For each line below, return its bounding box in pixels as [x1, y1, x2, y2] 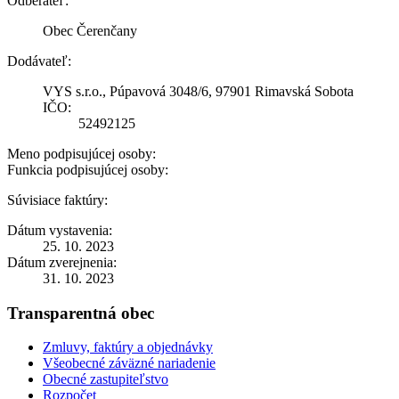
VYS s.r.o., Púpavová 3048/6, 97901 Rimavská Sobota [43, 83, 354, 99]
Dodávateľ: [7, 53, 71, 69]
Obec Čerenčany [43, 22, 137, 38]
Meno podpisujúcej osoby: [7, 145, 156, 161]
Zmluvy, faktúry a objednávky [43, 339, 213, 355]
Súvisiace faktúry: [7, 191, 108, 208]
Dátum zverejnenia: [7, 254, 117, 270]
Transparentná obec [7, 303, 154, 322]
